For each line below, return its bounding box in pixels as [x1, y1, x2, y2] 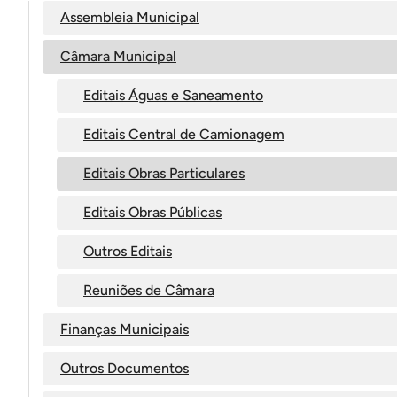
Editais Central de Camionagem [83, 126, 284, 143]
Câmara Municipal [60, 48, 176, 65]
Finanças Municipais [60, 321, 189, 338]
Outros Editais [83, 243, 172, 260]
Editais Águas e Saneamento [83, 87, 263, 104]
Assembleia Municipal [60, 9, 199, 26]
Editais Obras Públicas [83, 204, 222, 221]
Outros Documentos [60, 360, 189, 377]
